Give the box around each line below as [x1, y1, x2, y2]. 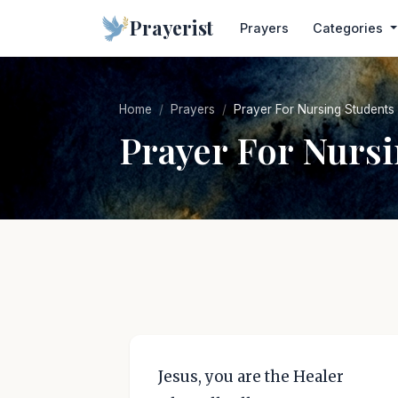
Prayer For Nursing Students [234, 102, 394, 116]
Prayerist [130, 15, 214, 40]
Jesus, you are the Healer [158, 367, 344, 386]
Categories [313, 20, 386, 36]
